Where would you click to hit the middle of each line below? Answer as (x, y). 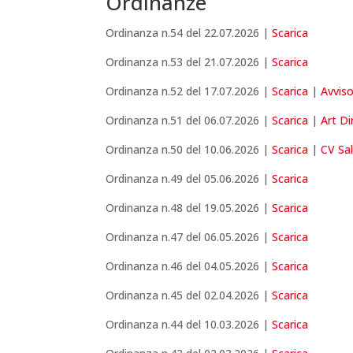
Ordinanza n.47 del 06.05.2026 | (189, 237)
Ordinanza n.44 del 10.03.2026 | (189, 325)
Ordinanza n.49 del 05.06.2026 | (189, 179)
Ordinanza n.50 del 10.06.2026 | (189, 150)
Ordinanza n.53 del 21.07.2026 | (189, 62)
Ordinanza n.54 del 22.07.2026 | (189, 33)
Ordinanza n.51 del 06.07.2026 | (189, 121)
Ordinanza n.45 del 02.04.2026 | (189, 295)
